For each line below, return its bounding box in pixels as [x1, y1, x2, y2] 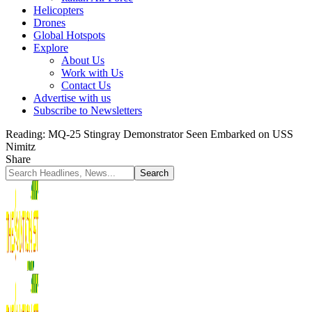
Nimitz [6, 141, 36, 153]
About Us [61, 54, 104, 66]
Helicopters [33, 4, 84, 16]
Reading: [6, 128, 45, 140]
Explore [33, 42, 68, 54]
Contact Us [61, 79, 111, 91]
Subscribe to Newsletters [33, 104, 142, 116]
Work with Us [61, 67, 123, 79]
